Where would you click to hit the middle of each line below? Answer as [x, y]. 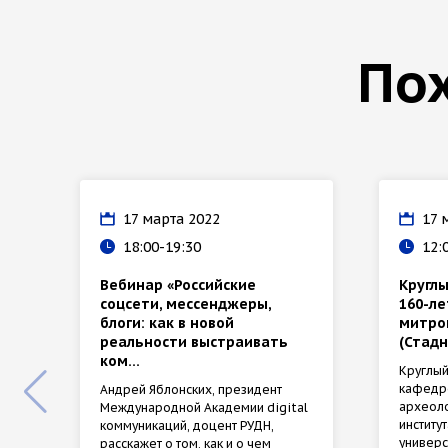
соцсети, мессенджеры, [185, 303]
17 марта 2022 [171, 218]
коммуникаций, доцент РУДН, [187, 425]
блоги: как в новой [167, 322]
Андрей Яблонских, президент [191, 389]
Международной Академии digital [204, 407]
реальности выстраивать [194, 341]
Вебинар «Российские [178, 284]
